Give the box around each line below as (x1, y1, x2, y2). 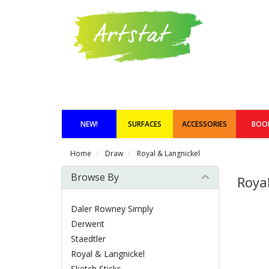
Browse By (71, 171, 119, 184)
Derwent (71, 218, 104, 229)
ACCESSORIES (182, 119, 227, 129)
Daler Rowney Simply (71, 203, 153, 214)
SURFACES (128, 119, 162, 129)
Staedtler (71, 233, 106, 244)
